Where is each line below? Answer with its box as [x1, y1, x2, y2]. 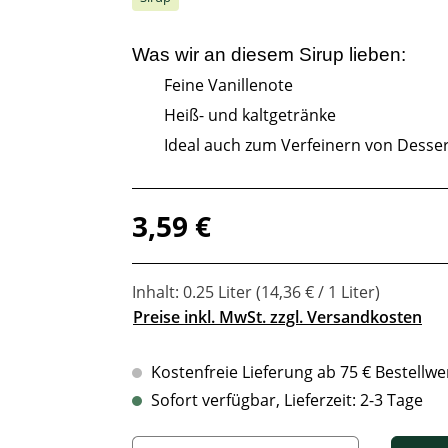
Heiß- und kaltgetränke [164, 103, 336, 126]
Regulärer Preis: [131, 204, 251, 227]
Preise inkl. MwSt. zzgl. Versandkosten [133, 306, 422, 329]
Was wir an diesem [132, 43, 299, 65]
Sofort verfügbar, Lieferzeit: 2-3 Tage [147, 388, 423, 411]
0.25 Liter [183, 280, 256, 303]
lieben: [344, 43, 406, 65]
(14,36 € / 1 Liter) [256, 280, 380, 303]
